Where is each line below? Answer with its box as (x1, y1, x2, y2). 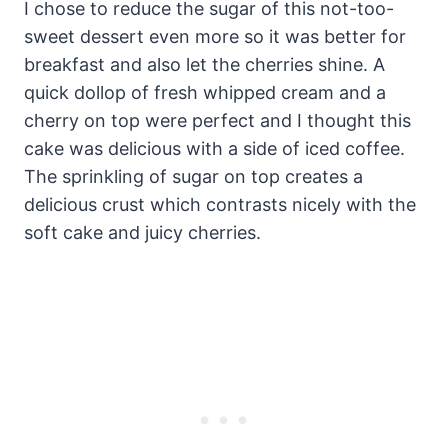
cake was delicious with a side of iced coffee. (24, 138, 405, 159)
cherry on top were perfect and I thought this (24, 110, 411, 131)
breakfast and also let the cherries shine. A (24, 54, 385, 75)
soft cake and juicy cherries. (24, 222, 261, 243)
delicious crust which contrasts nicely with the (24, 194, 416, 215)
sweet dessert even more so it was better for (24, 26, 406, 47)
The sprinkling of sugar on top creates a (24, 166, 363, 187)
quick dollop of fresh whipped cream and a (24, 82, 386, 103)
